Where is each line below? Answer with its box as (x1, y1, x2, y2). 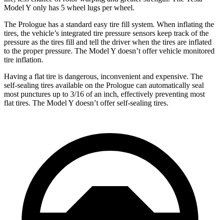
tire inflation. (4, 55, 43, 64)
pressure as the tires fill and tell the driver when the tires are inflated (4, 38, 212, 47)
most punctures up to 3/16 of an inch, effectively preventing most (4, 90, 205, 99)
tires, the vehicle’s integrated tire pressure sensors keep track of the (4, 29, 209, 38)
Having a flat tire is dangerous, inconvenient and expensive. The (4, 72, 203, 81)
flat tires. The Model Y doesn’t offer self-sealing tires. (4, 99, 168, 108)
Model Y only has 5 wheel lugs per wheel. (4, 3, 135, 12)
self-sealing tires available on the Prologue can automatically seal (4, 81, 204, 90)
